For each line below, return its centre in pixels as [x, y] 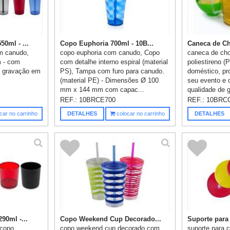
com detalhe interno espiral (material [114, 62]
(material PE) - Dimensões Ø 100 [110, 80]
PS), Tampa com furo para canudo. [112, 71]
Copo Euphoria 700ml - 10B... [107, 43]
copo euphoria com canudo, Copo [110, 52]
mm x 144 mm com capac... [102, 89]
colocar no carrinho [140, 113]
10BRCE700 [98, 100]
